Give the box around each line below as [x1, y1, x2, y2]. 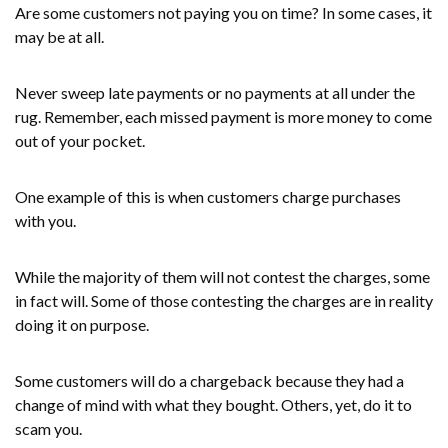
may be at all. [15, 26, 104, 46]
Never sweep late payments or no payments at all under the [15, 82, 415, 102]
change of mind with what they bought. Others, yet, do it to [15, 394, 412, 414]
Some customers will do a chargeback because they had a [15, 370, 404, 390]
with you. [15, 210, 76, 230]
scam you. [15, 418, 82, 438]
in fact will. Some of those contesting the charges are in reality [15, 290, 433, 310]
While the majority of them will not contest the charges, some [15, 266, 430, 286]
